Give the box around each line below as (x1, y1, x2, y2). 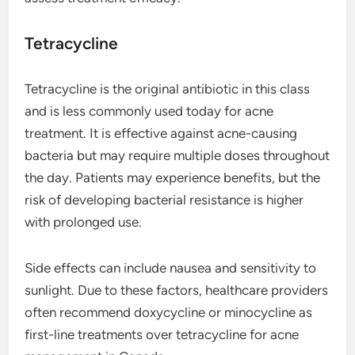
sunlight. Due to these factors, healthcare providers (25, 282, 329, 299)
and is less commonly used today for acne (25, 103, 274, 120)
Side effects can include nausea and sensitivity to (25, 260, 317, 277)
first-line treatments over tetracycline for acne (25, 326, 300, 343)
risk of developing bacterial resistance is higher (25, 192, 304, 208)
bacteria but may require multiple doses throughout (25, 147, 330, 164)
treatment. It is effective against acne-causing (25, 125, 298, 142)
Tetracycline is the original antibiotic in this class (25, 81, 311, 97)
